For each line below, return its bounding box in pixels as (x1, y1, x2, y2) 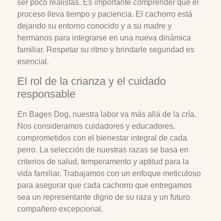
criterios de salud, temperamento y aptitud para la (17, 157, 189, 166)
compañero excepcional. (17, 204, 103, 213)
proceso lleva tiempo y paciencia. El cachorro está (17, 10, 192, 19)
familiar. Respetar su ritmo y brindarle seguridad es (17, 45, 194, 54)
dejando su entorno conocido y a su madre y (17, 22, 172, 31)
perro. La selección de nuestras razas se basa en (17, 145, 188, 154)
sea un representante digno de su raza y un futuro (17, 192, 190, 201)
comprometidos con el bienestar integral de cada (17, 133, 187, 142)
